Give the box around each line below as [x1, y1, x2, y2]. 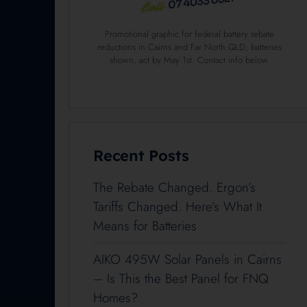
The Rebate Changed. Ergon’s [93, 178, 256, 197]
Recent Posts [93, 146, 189, 166]
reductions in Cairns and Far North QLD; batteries [97, 40, 282, 54]
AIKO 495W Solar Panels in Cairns [93, 250, 282, 269]
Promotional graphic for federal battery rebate [105, 27, 275, 41]
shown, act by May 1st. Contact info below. [109, 53, 270, 67]
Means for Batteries [93, 217, 197, 236]
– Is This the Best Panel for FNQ [93, 269, 269, 288]
